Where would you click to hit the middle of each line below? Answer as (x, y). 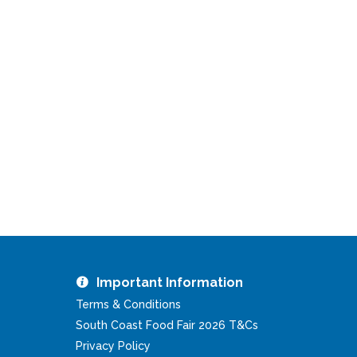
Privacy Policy (114, 346)
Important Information (170, 283)
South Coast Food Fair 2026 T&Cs (167, 326)
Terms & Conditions (129, 305)
